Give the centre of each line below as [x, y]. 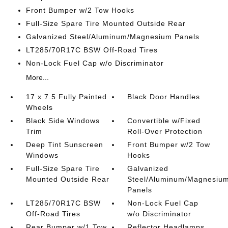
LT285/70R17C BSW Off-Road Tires [92, 50]
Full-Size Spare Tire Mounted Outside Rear [106, 23]
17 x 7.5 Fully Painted [66, 97]
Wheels [39, 107]
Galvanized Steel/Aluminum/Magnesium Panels [112, 37]
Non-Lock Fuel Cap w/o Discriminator [95, 63]
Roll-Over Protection [165, 131]
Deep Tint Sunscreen [64, 145]
